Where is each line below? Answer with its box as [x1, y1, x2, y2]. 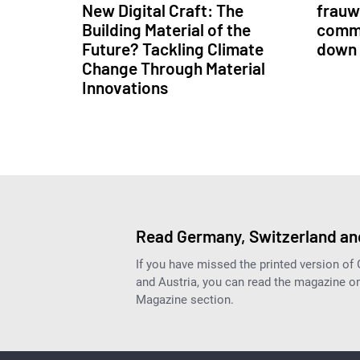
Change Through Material [82, 58, 265, 79]
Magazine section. [136, 292, 234, 308]
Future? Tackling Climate [82, 39, 264, 59]
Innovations [82, 77, 168, 98]
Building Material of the [82, 19, 251, 40]
